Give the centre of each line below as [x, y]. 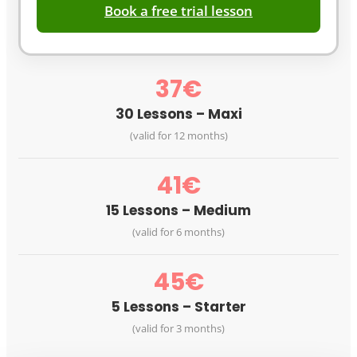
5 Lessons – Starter [178, 307]
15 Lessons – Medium [178, 211]
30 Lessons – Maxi [178, 114]
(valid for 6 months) [178, 232]
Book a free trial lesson [178, 11]
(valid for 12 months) [178, 136]
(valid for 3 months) [178, 329]
